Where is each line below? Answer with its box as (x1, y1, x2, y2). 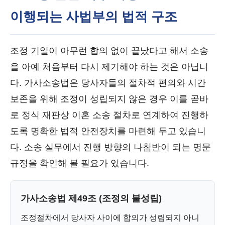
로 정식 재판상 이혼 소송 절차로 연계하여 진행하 (10, 110, 208, 120)
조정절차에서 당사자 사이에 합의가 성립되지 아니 (21, 213, 199, 222)
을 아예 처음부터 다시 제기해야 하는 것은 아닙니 (10, 62, 208, 72)
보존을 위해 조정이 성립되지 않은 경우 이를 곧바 (10, 94, 208, 104)
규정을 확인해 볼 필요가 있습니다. (10, 158, 149, 168)
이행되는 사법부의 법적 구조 (10, 9, 177, 24)
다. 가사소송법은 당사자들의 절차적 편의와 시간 (10, 78, 206, 88)
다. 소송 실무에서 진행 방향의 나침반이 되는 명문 (10, 142, 211, 152)
